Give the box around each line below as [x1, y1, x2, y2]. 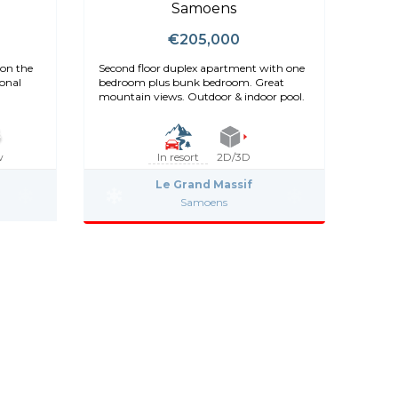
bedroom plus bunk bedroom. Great [98, 76, 284, 90]
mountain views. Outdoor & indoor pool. [98, 90, 305, 104]
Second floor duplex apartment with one [98, 61, 305, 76]
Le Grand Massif [155, 178, 253, 192]
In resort [157, 150, 200, 164]
